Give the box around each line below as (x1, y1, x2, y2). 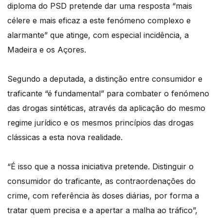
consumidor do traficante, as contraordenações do (7, 176, 196, 186)
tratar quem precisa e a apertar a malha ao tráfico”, (7, 205, 198, 216)
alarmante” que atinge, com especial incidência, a (7, 30, 189, 40)
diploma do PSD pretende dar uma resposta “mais (7, 1, 192, 11)
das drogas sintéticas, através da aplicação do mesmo (7, 103, 205, 113)
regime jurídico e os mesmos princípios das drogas (7, 118, 194, 128)
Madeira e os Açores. (7, 45, 86, 55)
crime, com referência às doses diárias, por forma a (7, 191, 199, 201)
